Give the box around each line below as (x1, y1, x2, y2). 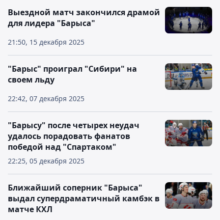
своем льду (8, 74, 55, 85)
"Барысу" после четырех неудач (8, 120, 139, 131)
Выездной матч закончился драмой (8, 7, 160, 18)
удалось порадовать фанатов (8, 131, 130, 141)
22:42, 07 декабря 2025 (8, 94, 84, 103)
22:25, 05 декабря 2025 (8, 156, 84, 165)
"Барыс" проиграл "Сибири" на (8, 63, 137, 74)
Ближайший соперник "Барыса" (8, 182, 142, 193)
